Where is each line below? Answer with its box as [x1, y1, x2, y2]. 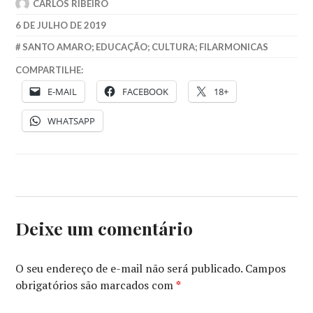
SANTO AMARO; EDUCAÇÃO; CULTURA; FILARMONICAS [22, 41, 269, 52]
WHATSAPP [48, 114, 96, 127]
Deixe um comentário [15, 217, 194, 240]
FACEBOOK [122, 85, 169, 98]
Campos [245, 261, 286, 277]
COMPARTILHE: [15, 64, 84, 76]
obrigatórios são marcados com [15, 277, 177, 293]
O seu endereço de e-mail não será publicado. [15, 261, 243, 277]
